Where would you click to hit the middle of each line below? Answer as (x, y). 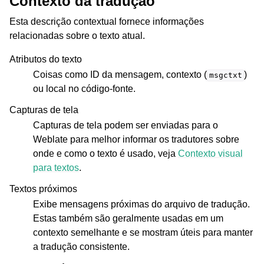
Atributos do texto (46, 60)
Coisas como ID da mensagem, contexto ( (120, 75)
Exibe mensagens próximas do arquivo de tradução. (141, 204)
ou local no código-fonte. (84, 89)
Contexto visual (210, 154)
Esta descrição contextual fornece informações (107, 22)
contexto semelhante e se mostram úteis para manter (143, 233)
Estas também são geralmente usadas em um (128, 219)
